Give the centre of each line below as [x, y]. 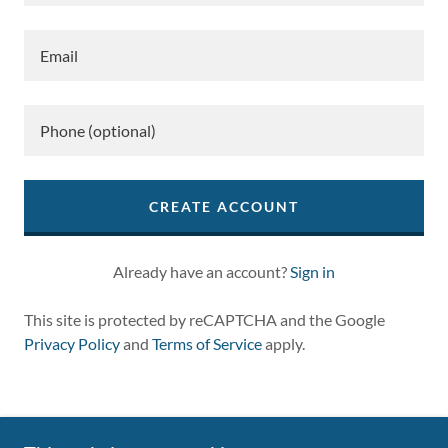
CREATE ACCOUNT [223, 206]
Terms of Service [207, 343]
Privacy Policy [72, 343]
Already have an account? [200, 271]
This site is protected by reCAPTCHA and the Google [204, 319]
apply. [283, 343]
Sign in [312, 271]
